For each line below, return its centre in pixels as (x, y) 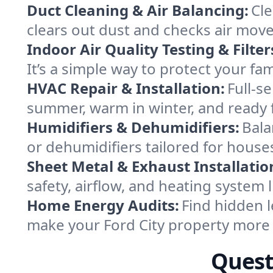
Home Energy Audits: (103, 205)
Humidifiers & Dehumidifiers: (133, 127)
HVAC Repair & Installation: (126, 88)
